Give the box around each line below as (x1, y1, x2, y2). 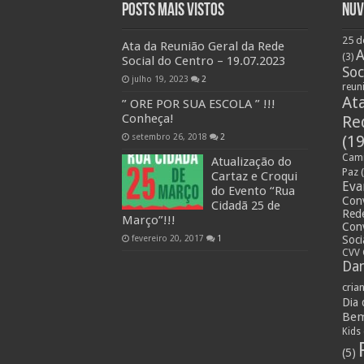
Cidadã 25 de (210, 197, 280, 213)
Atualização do (210, 154, 292, 169)
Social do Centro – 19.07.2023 (121, 53, 285, 68)
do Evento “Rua (210, 183, 295, 198)
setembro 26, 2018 (131, 131, 207, 141)
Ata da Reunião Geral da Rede (121, 38, 284, 54)
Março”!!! (121, 212, 175, 227)
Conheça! (121, 110, 174, 126)
